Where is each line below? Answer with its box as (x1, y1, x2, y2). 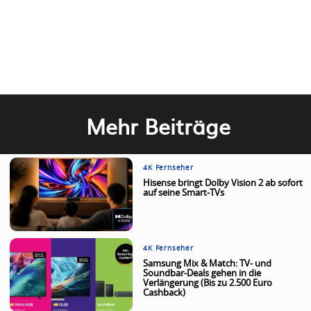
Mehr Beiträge (86, 110, 231, 141)
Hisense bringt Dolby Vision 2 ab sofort (143, 178, 303, 188)
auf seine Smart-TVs (143, 188, 225, 198)
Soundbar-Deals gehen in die (143, 269, 262, 279)
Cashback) (143, 289, 186, 299)
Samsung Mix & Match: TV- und (143, 260, 272, 269)
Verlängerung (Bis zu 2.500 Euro (143, 279, 273, 289)
